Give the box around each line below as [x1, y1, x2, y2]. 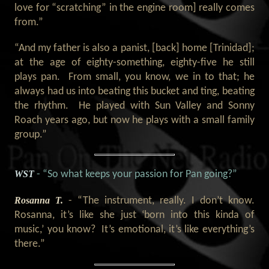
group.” [14, 129, 47, 140]
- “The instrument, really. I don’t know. [68, 196, 255, 207]
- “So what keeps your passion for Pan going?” [37, 169, 238, 180]
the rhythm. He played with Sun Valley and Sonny [14, 100, 255, 111]
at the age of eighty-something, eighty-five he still [14, 57, 255, 68]
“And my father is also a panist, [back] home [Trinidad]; [14, 43, 255, 53]
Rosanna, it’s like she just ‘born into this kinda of [14, 210, 255, 221]
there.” [14, 239, 46, 250]
